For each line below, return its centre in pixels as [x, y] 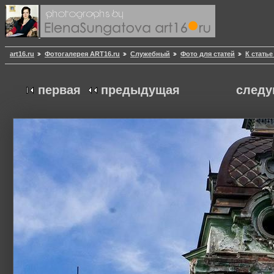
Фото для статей [208, 54]
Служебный [150, 54]
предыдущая [140, 90]
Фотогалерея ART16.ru [82, 54]
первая [59, 90]
